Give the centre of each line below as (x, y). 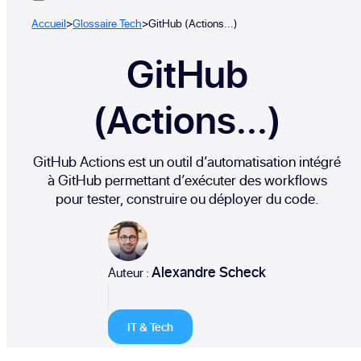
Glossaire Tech (108, 23)
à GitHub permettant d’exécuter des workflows (187, 180)
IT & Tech (150, 326)
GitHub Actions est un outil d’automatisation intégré (187, 161)
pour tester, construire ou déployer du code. (187, 198)
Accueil (49, 23)
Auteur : (130, 272)
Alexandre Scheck (209, 272)
